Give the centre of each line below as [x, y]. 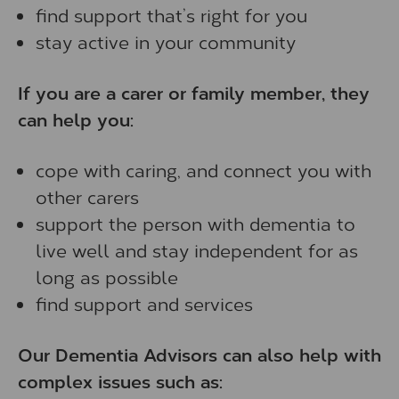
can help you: [76, 119]
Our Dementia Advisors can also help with [199, 354]
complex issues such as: [120, 381]
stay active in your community [166, 41]
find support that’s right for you [171, 15]
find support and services [144, 303]
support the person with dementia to [195, 223]
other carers [87, 196]
